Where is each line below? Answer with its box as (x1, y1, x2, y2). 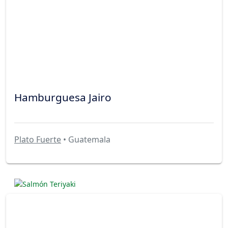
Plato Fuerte (14, 133, 61, 145)
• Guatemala (61, 133, 110, 145)
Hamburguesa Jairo (14, 90, 111, 105)
